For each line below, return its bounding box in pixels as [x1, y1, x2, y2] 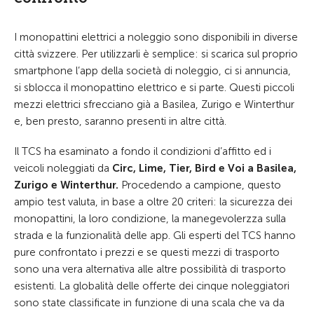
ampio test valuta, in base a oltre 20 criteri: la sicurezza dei [14, 196, 292, 208]
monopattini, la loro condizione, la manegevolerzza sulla [14, 212, 286, 225]
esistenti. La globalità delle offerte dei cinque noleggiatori [14, 280, 289, 292]
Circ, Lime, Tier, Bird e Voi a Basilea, [112, 162, 296, 175]
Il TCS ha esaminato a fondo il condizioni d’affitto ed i [14, 145, 271, 158]
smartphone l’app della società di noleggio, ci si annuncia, [14, 64, 291, 77]
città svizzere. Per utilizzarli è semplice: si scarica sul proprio [14, 48, 298, 60]
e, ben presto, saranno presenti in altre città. [14, 115, 229, 128]
